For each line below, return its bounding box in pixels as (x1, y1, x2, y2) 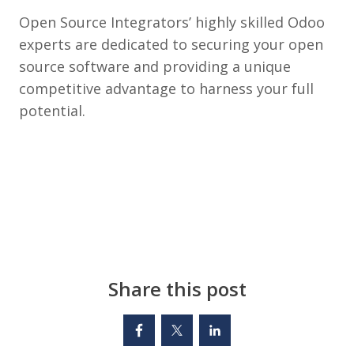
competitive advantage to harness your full (19, 79, 314, 98)
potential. (19, 101, 85, 120)
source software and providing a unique (19, 57, 291, 76)
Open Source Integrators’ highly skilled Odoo (19, 13, 325, 32)
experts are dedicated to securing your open (19, 35, 323, 54)
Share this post (107, 276, 247, 302)
